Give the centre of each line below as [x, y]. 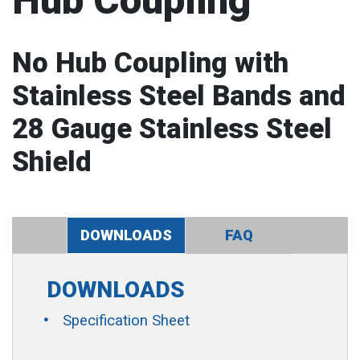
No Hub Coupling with [150, 63]
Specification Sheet [126, 321]
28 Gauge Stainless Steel [172, 129]
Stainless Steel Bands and [179, 96]
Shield [52, 162]
